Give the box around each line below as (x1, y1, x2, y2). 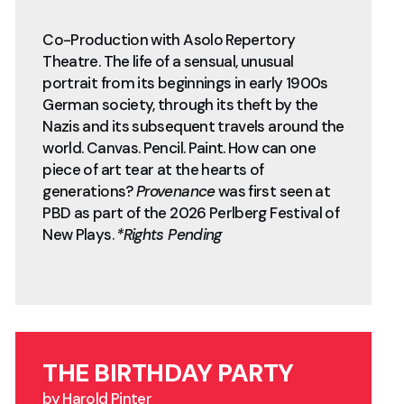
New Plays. (42, 225, 117, 245)
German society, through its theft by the (42, 95, 318, 115)
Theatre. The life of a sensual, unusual (42, 51, 294, 72)
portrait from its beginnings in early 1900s (42, 73, 328, 94)
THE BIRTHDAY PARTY (42, 356, 294, 390)
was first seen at (215, 181, 331, 202)
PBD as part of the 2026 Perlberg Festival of (42, 203, 340, 224)
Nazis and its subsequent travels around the (42, 116, 344, 137)
